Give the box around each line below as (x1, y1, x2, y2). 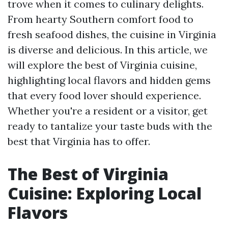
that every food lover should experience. (8, 89, 201, 102)
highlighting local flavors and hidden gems (8, 74, 211, 87)
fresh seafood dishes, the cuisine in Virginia (8, 28, 216, 41)
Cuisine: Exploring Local (8, 182, 202, 204)
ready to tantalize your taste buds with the (8, 120, 212, 132)
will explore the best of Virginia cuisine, (8, 59, 197, 71)
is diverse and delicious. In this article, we (8, 43, 208, 56)
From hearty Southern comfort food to (8, 13, 193, 25)
